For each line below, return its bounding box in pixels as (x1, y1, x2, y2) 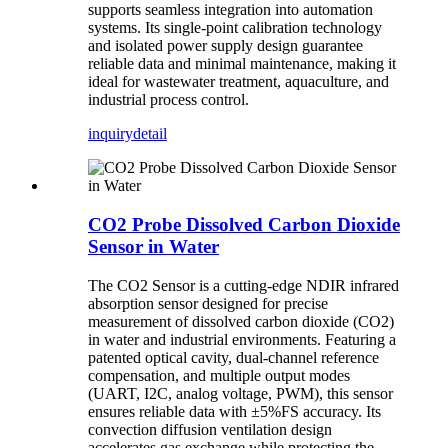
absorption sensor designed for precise (88, 294, 328, 312)
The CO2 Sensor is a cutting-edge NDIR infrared (88, 276, 399, 294)
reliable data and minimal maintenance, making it (88, 55, 396, 73)
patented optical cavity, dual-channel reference (88, 348, 379, 366)
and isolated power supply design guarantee (88, 37, 363, 55)
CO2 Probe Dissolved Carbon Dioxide (88, 214, 400, 236)
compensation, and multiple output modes (88, 366, 350, 384)
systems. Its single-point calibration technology (88, 19, 382, 37)
